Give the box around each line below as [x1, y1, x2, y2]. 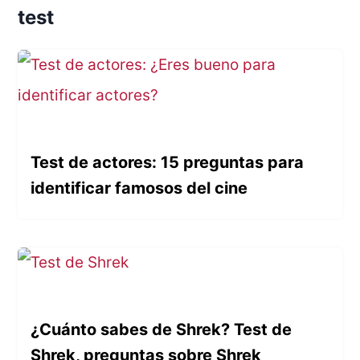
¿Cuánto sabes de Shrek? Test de [31, 320, 292, 340]
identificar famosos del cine [31, 178, 248, 198]
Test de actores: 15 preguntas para [31, 153, 305, 173]
